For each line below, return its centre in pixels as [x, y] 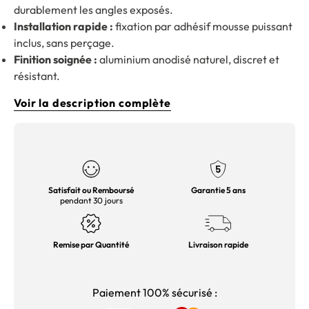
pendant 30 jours [91, 200]
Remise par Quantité [91, 245]
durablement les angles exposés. [93, 10]
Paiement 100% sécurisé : [154, 292]
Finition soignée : [56, 59]
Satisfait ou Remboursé [91, 190]
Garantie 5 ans [218, 190]
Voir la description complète [92, 103]
